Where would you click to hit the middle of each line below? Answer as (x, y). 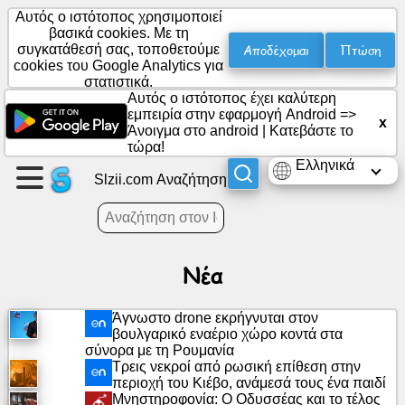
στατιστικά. (118, 82)
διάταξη (34, 311)
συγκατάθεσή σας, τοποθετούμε (118, 49)
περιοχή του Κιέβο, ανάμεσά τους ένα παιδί (249, 382)
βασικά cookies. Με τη (118, 33)
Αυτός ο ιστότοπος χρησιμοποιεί (118, 17)
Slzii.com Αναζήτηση (160, 179)
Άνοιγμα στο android (195, 131)
